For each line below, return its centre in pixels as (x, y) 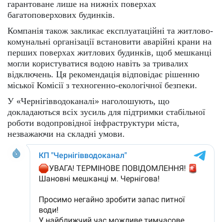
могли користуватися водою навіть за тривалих (98, 63)
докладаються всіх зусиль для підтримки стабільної (106, 112)
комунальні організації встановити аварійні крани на (110, 41)
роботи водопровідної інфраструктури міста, (93, 123)
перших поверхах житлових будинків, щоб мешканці (110, 52)
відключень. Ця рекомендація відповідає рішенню (103, 74)
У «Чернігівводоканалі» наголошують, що (88, 101)
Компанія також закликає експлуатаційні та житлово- (110, 30)
